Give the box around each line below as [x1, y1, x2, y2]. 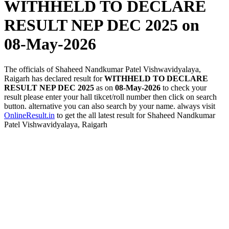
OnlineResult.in [4, 110, 55, 120]
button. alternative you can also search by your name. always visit [4, 101, 215, 110]
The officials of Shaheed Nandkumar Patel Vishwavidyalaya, [4, 64, 201, 74]
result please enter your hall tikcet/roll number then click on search [4, 92, 217, 101]
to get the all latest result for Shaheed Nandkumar [55, 110, 215, 120]
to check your [161, 83, 207, 92]
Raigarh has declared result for [4, 74, 104, 83]
